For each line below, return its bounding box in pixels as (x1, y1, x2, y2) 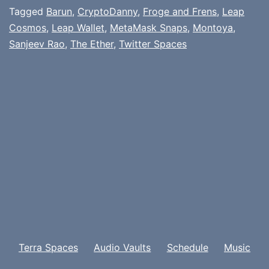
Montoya (193, 21, 233, 34)
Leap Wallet (52, 21, 104, 34)
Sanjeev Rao (9, 37, 65, 50)
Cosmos (9, 21, 46, 34)
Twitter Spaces (119, 37, 187, 50)
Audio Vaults (94, 241, 151, 253)
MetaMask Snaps (110, 21, 187, 34)
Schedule (166, 241, 208, 253)
